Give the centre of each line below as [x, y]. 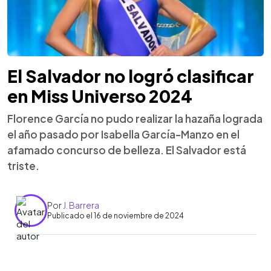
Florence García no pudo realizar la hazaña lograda [135, 118]
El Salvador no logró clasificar [131, 76]
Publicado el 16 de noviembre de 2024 [116, 216]
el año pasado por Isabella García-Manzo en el [123, 134]
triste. [23, 165]
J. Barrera [81, 205]
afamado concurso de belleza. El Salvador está [127, 150]
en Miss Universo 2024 [100, 96]
